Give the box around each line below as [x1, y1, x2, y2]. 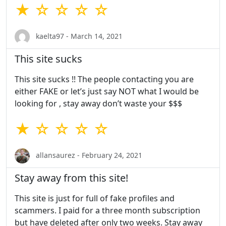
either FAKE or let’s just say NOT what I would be [15, 86, 199, 97]
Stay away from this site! [15, 171, 128, 185]
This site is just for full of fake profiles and [15, 193, 175, 204]
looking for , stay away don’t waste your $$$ [15, 98, 182, 109]
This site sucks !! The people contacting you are [15, 74, 194, 85]
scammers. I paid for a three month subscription [15, 205, 200, 216]
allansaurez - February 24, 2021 [34, 150, 142, 160]
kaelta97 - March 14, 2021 [34, 31, 123, 41]
